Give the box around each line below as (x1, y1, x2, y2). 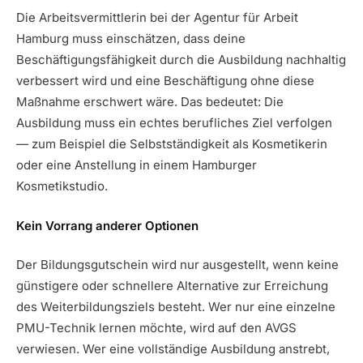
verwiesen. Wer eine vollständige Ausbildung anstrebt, (16, 341, 330, 357)
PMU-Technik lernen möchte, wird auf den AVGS (16, 320, 297, 336)
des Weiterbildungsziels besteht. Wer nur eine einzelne (16, 299, 335, 315)
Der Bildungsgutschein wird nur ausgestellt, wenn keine (16, 257, 339, 273)
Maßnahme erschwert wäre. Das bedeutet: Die (16, 94, 284, 110)
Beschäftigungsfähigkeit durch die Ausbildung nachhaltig (16, 52, 346, 68)
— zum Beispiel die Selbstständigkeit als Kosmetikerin (16, 136, 327, 152)
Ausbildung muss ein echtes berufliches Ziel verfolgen (16, 115, 332, 131)
